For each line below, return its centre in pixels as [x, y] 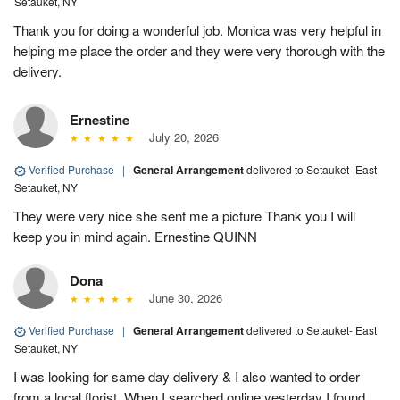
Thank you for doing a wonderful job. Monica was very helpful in [197, 30]
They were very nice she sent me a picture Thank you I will [184, 216]
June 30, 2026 [182, 298]
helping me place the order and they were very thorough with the [199, 51]
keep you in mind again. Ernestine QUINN [135, 237]
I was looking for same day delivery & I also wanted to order [187, 377]
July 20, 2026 [180, 137]
